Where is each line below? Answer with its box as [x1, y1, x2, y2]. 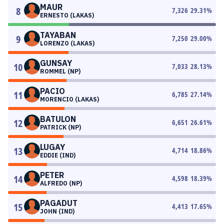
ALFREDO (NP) [40, 179, 82, 187]
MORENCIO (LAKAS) [40, 95, 99, 103]
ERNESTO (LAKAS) [40, 11, 94, 19]
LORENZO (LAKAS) [40, 39, 94, 47]
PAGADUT [40, 198, 77, 208]
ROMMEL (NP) [40, 67, 80, 75]
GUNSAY [40, 58, 72, 68]
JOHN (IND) [40, 207, 74, 215]
